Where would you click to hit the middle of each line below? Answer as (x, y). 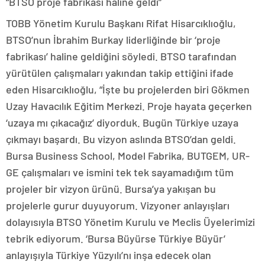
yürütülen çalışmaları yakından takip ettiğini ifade (120, 73)
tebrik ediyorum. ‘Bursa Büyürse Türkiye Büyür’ (116, 238)
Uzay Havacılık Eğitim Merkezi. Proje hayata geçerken (129, 106)
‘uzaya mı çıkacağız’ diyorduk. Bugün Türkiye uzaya (122, 122)
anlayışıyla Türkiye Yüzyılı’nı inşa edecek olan (109, 255)
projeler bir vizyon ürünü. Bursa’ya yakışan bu (111, 189)
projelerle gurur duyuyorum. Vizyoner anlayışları (118, 205)
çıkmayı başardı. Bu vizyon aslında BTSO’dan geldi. (121, 139)
